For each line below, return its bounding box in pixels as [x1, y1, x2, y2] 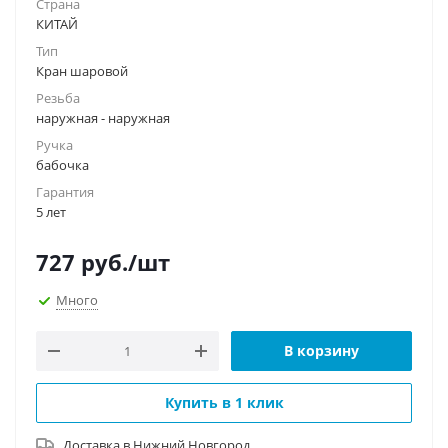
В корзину [284, 341, 359, 360]
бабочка [36, 156, 89, 174]
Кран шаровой [36, 62, 128, 80]
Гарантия [36, 183, 94, 201]
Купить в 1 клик [164, 393, 284, 412]
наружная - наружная [36, 109, 170, 127]
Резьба [36, 89, 80, 107]
